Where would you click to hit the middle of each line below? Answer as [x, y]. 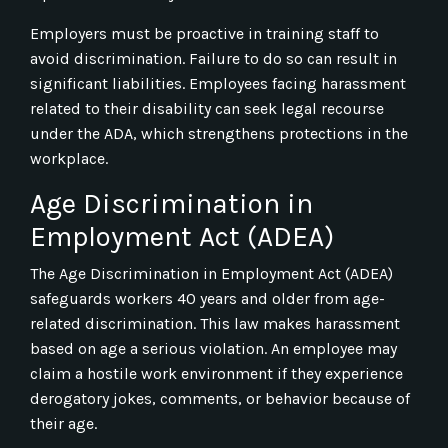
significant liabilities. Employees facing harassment [218, 83]
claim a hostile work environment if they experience [216, 373]
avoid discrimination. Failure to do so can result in [213, 58]
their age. [63, 423]
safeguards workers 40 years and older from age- [207, 298]
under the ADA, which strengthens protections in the [219, 133]
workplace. [69, 158]
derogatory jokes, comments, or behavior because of [220, 398]
